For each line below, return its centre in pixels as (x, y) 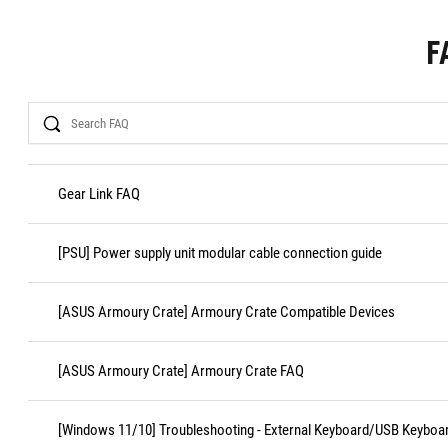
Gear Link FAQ (99, 194)
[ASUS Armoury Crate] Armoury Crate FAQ (181, 371)
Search (49, 109)
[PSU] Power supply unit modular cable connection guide (220, 253)
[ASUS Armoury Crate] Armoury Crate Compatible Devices (226, 312)
